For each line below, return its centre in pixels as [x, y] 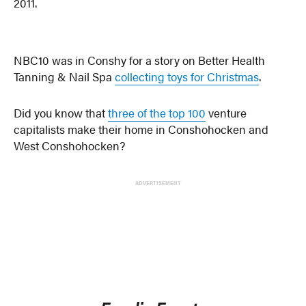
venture [226, 113]
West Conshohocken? [70, 146]
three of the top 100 [157, 113]
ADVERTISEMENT [158, 183]
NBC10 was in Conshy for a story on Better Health [140, 60]
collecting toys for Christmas [187, 76]
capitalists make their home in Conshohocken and [141, 129]
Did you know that [61, 113]
